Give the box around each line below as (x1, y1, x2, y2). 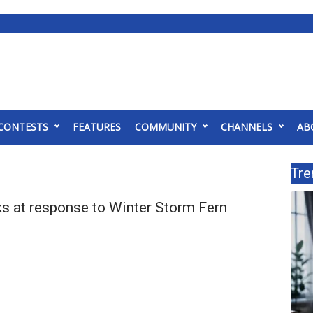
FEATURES (73, 120, 121, 133)
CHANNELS (221, 120, 272, 133)
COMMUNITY (135, 120, 196, 133)
